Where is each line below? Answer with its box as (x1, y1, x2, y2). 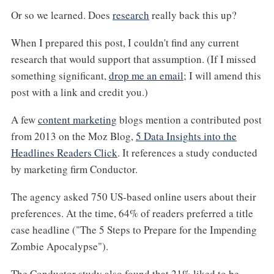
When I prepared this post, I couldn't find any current (10, 35, 239, 50)
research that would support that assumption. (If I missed (10, 52, 256, 67)
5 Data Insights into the (135, 128, 237, 143)
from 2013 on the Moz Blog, (10, 128, 136, 143)
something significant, (10, 68, 109, 83)
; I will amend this (183, 68, 261, 83)
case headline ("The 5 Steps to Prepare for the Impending (10, 222, 257, 237)
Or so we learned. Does (10, 8, 113, 23)
